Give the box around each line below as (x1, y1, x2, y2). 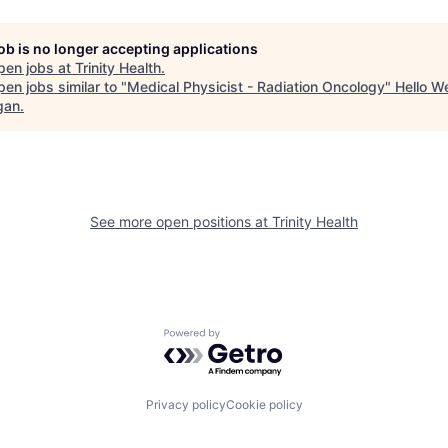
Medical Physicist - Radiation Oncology (127, 77, 385, 95)
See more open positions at (90, 212, 272, 230)
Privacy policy (145, 397, 226, 413)
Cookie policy (225, 397, 303, 413)
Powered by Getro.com (163, 327, 339, 348)
